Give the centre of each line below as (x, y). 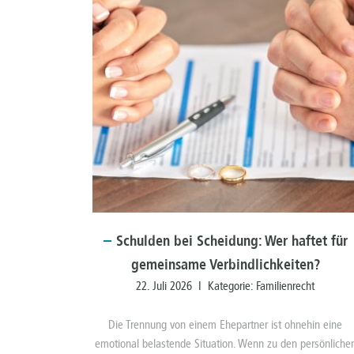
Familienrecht (286, 286)
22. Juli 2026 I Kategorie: (196, 286)
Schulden (143, 241)
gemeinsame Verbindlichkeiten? (225, 265)
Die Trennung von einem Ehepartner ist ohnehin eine (226, 325)
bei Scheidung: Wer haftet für (258, 241)
